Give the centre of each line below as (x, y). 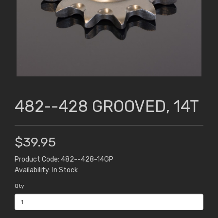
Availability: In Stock (46, 170)
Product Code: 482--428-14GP (64, 160)
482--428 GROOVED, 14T (107, 107)
